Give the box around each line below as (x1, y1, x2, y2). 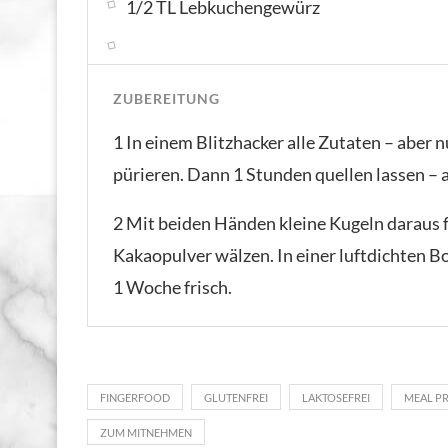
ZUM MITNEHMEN (100, 425, 192, 439)
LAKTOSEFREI (302, 390, 370, 404)
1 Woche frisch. (113, 275, 232, 298)
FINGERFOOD (100, 390, 170, 404)
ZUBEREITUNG (113, 89, 220, 107)
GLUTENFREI (204, 390, 268, 404)
